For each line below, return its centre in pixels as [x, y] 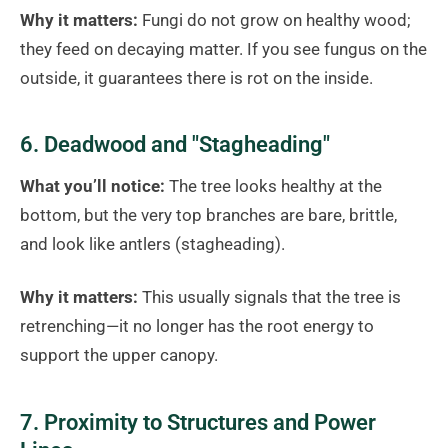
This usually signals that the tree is [269, 297]
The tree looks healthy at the [273, 186]
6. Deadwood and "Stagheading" [175, 145]
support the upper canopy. [119, 355]
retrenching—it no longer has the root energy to [197, 326]
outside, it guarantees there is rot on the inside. [196, 77]
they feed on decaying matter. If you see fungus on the [223, 48]
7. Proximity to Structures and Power [198, 423]
